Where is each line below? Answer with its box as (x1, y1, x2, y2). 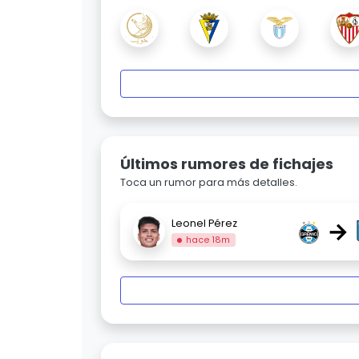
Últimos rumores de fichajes (120, 154, 333, 175)
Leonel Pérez (171, 216, 237, 230)
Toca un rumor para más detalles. (120, 175, 297, 190)
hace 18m (186, 233, 231, 246)
